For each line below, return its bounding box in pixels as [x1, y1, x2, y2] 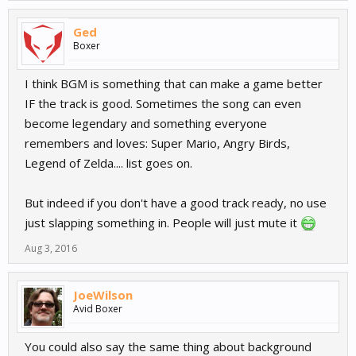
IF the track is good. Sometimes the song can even [25, 95, 301, 112]
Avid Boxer [73, 302, 122, 316]
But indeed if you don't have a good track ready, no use [25, 195, 327, 211]
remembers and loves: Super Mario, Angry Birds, [25, 135, 290, 152]
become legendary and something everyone [25, 115, 267, 132]
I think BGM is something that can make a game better [25, 75, 323, 92]
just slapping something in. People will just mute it [25, 215, 300, 231]
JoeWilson [73, 287, 133, 304]
